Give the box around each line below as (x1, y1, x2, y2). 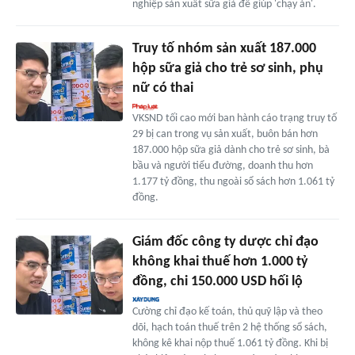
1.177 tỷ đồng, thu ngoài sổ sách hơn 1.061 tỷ (132, 175, 334, 188)
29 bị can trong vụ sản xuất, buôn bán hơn (132, 128, 318, 140)
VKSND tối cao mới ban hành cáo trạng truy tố (132, 112, 337, 124)
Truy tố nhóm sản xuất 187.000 (132, 40, 316, 56)
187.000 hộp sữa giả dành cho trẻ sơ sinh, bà (132, 143, 330, 156)
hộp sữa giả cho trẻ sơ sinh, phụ (132, 60, 323, 76)
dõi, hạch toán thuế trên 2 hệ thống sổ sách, (132, 321, 327, 334)
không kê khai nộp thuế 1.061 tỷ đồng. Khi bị (132, 337, 328, 349)
